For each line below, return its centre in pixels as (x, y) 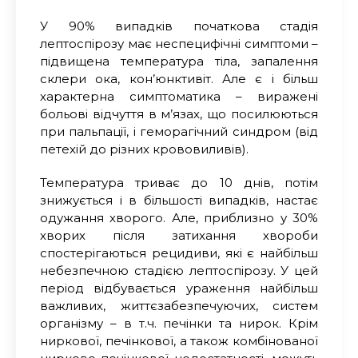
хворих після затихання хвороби (179, 235)
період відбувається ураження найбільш (179, 288)
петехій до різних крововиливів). (144, 149)
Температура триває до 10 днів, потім (179, 182)
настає (294, 200)
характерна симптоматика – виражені (179, 96)
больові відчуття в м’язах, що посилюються (179, 113)
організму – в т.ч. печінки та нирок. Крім (179, 323)
